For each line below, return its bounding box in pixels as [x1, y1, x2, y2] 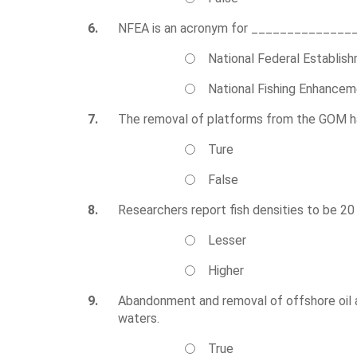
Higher [208, 263, 244, 278]
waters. [118, 311, 159, 326]
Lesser [208, 233, 246, 248]
